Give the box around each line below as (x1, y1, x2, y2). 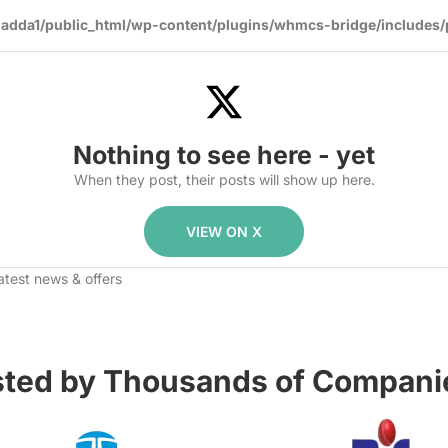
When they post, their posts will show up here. (73, 170, 375, 188)
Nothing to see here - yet (73, 139, 375, 170)
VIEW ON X (186, 222, 262, 240)
